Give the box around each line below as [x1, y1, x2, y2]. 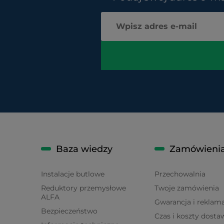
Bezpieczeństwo [41, 206, 97, 215]
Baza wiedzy [56, 143, 112, 154]
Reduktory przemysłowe [41, 183, 126, 192]
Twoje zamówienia [154, 183, 219, 192]
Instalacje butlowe [41, 169, 104, 178]
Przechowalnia [154, 169, 205, 178]
